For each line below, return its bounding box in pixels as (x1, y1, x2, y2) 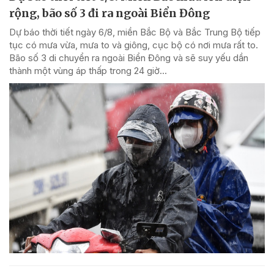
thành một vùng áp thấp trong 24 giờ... (9, 64, 167, 76)
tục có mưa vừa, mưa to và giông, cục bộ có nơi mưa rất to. (9, 39, 258, 51)
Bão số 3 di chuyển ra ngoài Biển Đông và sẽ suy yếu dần (9, 51, 248, 64)
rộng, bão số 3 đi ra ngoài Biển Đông (9, 6, 210, 20)
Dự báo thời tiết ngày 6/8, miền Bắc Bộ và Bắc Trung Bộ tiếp (9, 26, 261, 38)
